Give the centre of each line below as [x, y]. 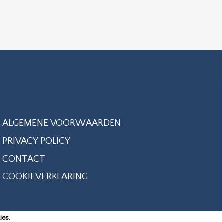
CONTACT [24, 159]
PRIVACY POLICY [37, 141]
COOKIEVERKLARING [45, 176]
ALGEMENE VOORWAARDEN [62, 123]
